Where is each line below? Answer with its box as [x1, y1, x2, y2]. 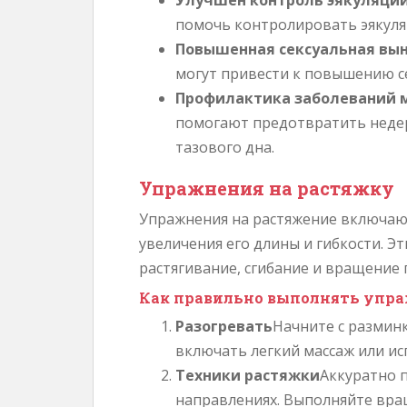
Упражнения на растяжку [139, 176, 394, 200]
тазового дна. [175, 137, 274, 157]
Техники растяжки [175, 365, 320, 385]
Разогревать [175, 316, 273, 336]
